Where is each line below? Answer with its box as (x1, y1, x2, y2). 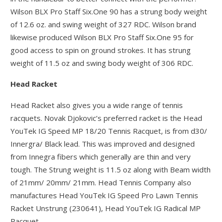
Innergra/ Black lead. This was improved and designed (10, 138, 195, 149)
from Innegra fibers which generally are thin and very (10, 151, 191, 162)
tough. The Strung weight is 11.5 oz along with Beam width (10, 164, 211, 174)
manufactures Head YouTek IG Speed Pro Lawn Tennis (10, 190, 199, 200)
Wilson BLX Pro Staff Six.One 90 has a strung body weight (10, 6, 208, 16)
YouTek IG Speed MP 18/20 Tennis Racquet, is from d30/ (10, 125, 208, 136)
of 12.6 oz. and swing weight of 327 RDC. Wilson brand (10, 19, 197, 29)
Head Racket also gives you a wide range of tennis (10, 100, 183, 110)
